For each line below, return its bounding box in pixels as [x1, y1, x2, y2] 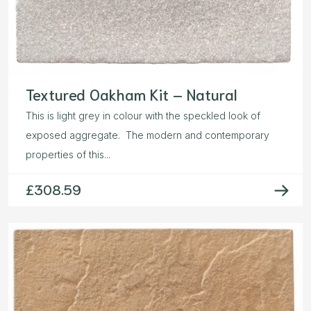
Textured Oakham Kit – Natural [26, 84, 237, 104]
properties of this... [26, 149, 110, 161]
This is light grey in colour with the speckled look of [26, 110, 260, 122]
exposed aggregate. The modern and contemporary [26, 129, 269, 142]
